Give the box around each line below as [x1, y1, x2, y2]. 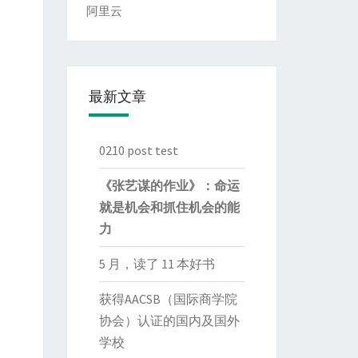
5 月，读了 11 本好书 [98, 256, 215, 272]
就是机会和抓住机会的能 [98, 199, 240, 215]
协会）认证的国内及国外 [98, 312, 240, 328]
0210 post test [98, 142, 178, 158]
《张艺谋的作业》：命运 [98, 177, 240, 193]
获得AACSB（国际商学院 [98, 291, 237, 307]
